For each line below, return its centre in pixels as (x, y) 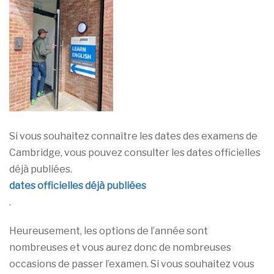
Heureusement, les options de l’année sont (109, 231)
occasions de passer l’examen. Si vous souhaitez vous (132, 264)
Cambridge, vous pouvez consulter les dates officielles (135, 152)
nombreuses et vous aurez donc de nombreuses (120, 247)
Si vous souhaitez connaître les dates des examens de (133, 136)
